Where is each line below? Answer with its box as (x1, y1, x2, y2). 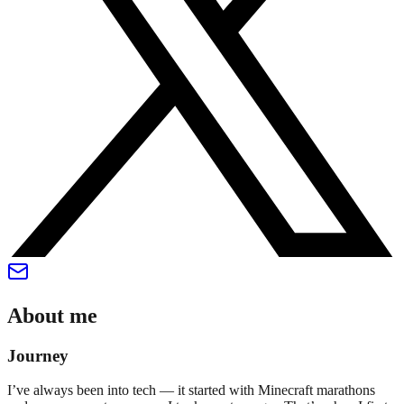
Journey (7, 345, 69, 365)
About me (7, 303, 97, 327)
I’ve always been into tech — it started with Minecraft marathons (7, 382, 375, 399)
